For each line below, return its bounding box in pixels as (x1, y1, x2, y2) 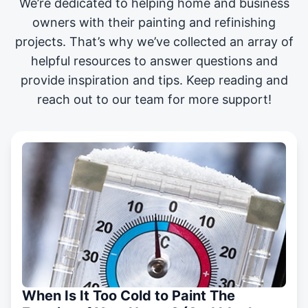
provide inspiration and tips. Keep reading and (20, 73, 288, 88)
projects (14, 34, 63, 49)
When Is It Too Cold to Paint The (22, 287, 235, 305)
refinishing (214, 15, 276, 30)
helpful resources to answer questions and (30, 54, 278, 69)
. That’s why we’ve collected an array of (62, 34, 294, 49)
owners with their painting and (32, 15, 214, 30)
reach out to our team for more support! (36, 92, 272, 107)
